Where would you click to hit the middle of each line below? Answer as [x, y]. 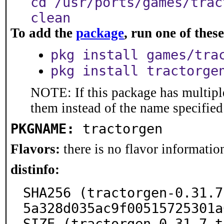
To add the [43, 33]
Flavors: [35, 149]
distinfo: [35, 169]
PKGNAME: [42, 129]
